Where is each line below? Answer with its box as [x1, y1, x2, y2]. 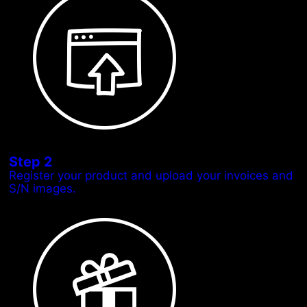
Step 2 [9, 153, 53, 170]
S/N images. [9, 181, 77, 195]
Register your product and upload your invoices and [9, 168, 294, 182]
